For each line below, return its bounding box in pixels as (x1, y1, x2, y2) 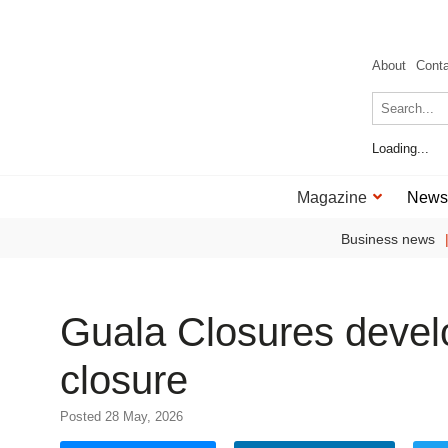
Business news (340, 231, 435, 247)
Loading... (372, 141, 429, 156)
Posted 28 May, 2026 (60, 409, 183, 424)
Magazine (296, 189, 367, 206)
